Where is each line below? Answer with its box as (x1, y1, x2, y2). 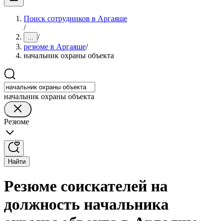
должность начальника (4, 195, 169, 214)
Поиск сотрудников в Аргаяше (24, 14, 127, 23)
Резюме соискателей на (4, 177, 168, 195)
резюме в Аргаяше (24, 42, 86, 51)
